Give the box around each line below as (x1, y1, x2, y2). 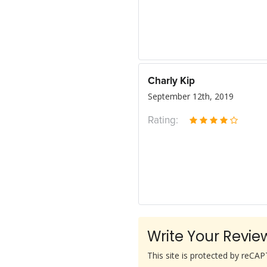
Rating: (148, 116, 178, 126)
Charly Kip (148, 76, 195, 86)
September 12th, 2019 (148, 91, 234, 102)
